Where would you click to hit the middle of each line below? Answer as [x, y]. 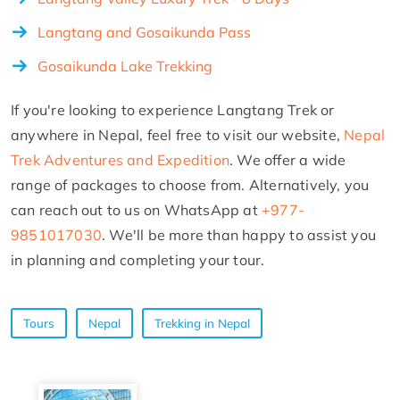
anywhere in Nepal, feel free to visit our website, [178, 134]
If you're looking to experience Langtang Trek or [173, 109]
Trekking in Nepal [202, 323]
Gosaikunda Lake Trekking [125, 66]
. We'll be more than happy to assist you [239, 234]
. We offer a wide [288, 159]
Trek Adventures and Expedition [120, 159]
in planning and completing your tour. [138, 259]
